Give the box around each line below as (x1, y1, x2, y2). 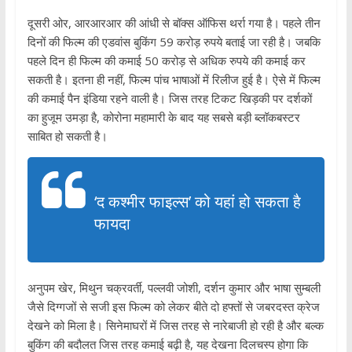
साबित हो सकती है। (27, 128, 108, 144)
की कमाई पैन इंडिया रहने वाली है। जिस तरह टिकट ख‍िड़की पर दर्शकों (27, 90, 312, 106)
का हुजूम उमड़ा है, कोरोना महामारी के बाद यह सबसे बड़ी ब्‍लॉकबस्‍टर (27, 109, 300, 125)
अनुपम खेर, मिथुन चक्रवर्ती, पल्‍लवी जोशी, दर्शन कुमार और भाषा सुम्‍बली (27, 280, 321, 295)
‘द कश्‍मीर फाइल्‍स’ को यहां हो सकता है (93, 191, 301, 212)
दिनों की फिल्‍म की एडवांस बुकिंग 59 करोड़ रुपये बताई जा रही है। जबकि (27, 34, 321, 49)
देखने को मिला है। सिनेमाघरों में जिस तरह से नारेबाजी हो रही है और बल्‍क (27, 317, 324, 333)
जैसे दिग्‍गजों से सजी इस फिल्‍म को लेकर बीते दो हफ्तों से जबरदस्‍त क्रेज (27, 299, 320, 314)
